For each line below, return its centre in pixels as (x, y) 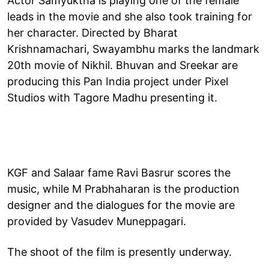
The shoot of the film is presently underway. (121, 252)
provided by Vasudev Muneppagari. (97, 221)
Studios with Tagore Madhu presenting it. (112, 97)
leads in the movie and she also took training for (130, 16)
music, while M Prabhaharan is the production (123, 189)
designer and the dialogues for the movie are (121, 205)
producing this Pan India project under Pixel (118, 81)
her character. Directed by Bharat (92, 32)
